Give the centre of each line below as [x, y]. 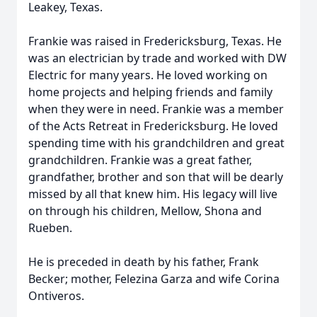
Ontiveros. [56, 296]
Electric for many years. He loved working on [148, 75]
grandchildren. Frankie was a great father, [140, 160]
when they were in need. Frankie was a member [156, 109]
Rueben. [50, 228]
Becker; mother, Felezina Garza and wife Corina [154, 279]
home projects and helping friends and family [150, 92]
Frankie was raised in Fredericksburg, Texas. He [155, 41]
